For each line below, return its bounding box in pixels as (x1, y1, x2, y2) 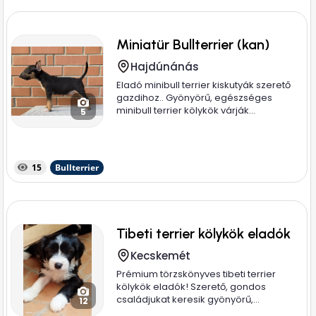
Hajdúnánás (130, 59, 200, 74)
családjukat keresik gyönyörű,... (116, 293, 260, 306)
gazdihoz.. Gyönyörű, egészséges (116, 91, 273, 104)
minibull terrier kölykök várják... (116, 104, 256, 117)
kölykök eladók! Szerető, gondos (116, 280, 267, 293)
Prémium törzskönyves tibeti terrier (116, 267, 276, 281)
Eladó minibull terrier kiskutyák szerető (116, 78, 291, 92)
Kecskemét (130, 248, 191, 263)
